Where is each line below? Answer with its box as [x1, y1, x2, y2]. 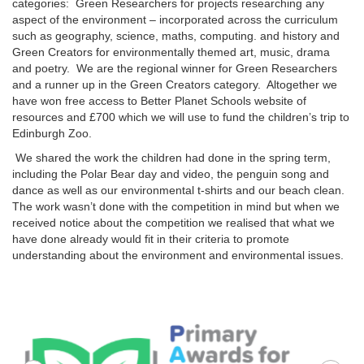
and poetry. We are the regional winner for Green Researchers [12, 62, 337, 75]
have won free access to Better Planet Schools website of [12, 94, 306, 107]
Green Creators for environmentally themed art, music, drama [12, 45, 330, 58]
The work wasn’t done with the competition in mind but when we [12, 200, 340, 213]
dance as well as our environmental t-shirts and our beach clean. [12, 184, 348, 197]
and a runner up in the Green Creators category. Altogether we [12, 78, 337, 91]
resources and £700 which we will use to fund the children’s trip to [12, 110, 349, 123]
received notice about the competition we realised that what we [12, 216, 335, 229]
